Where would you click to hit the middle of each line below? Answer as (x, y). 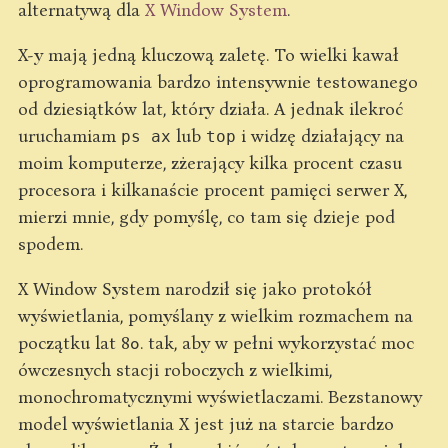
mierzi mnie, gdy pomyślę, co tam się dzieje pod (206, 216)
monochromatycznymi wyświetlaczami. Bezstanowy (220, 396)
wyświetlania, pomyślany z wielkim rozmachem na (215, 315)
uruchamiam (69, 135)
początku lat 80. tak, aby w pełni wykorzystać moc (216, 342)
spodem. (50, 243)
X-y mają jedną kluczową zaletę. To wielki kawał (208, 54)
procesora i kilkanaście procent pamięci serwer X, (212, 189)
